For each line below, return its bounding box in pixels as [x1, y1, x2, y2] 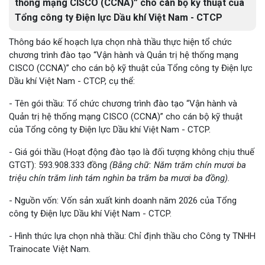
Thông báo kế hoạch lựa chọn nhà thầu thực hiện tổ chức [9, 37, 232, 47]
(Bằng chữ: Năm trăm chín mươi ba [109, 160, 246, 170]
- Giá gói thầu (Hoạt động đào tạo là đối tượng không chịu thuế [9, 147, 254, 157]
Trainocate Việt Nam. [9, 244, 91, 254]
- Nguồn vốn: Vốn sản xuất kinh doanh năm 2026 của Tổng [9, 195, 237, 206]
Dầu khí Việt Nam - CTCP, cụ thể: [9, 76, 135, 86]
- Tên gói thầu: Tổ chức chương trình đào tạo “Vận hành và [9, 98, 237, 109]
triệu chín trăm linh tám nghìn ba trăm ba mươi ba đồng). [9, 173, 230, 183]
